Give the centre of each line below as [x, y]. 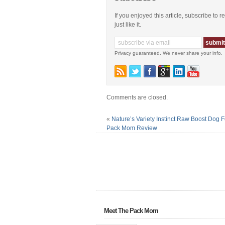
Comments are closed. [137, 97]
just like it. [128, 24]
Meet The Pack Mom [131, 210]
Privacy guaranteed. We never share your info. [168, 53]
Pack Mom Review [132, 128]
